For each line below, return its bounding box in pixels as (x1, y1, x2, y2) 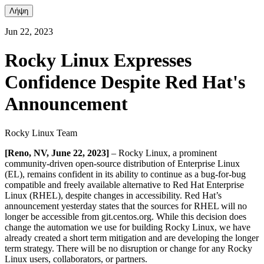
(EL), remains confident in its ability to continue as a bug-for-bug (5, 169, 246, 179)
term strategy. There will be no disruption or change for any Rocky (5, 243, 252, 253)
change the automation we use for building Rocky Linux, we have (5, 222, 250, 232)
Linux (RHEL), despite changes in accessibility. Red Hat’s (5, 190, 222, 200)
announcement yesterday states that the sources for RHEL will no (5, 200, 247, 211)
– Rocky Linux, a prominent (109, 147, 217, 158)
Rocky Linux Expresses (5, 49, 192, 71)
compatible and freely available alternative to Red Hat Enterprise (5, 179, 244, 190)
